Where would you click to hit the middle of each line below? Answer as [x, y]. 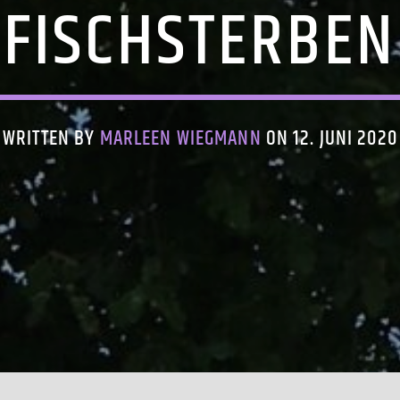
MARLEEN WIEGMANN [180, 139]
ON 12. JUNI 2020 [329, 139]
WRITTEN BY [51, 139]
